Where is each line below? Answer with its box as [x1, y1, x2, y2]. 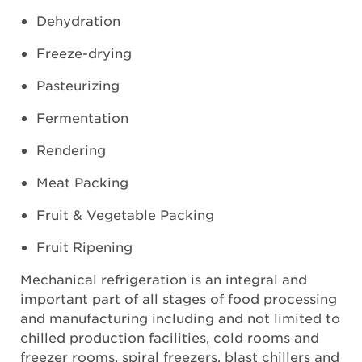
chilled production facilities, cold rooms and [20, 329, 320, 345]
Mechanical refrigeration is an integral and [20, 271, 308, 287]
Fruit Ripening [36, 238, 133, 255]
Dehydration [36, 12, 121, 28]
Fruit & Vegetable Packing [36, 206, 215, 222]
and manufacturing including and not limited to [20, 309, 341, 326]
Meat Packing [36, 174, 129, 190]
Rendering [36, 141, 107, 158]
